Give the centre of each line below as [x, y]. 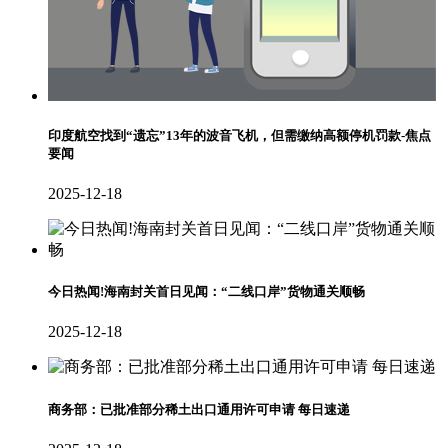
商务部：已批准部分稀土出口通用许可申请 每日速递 [199, 409]
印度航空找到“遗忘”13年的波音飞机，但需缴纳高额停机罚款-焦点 [239, 135]
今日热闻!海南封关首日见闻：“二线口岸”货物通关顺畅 [206, 292]
